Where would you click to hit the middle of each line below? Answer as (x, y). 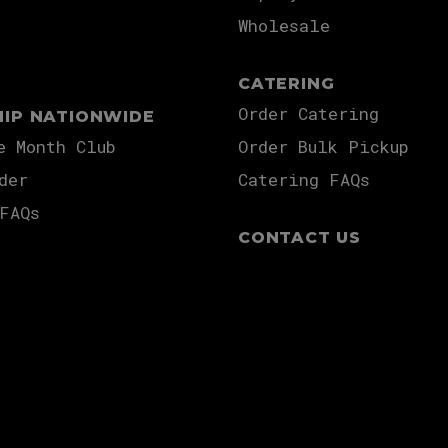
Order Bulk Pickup (323, 146)
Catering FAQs (304, 179)
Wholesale (284, 25)
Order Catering (308, 113)
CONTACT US (299, 237)
